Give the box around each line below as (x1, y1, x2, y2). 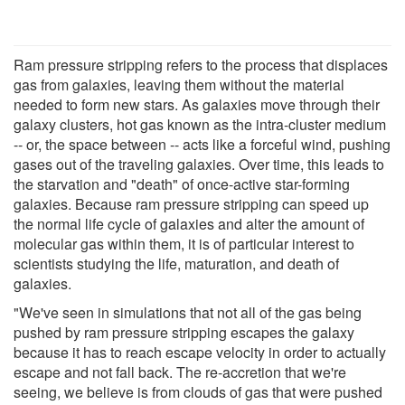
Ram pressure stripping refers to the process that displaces (14, 53, 388, 75)
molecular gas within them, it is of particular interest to (14, 232, 354, 254)
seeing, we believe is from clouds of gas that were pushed (14, 381, 382, 402)
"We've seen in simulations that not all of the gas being (14, 301, 362, 323)
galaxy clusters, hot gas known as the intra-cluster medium (14, 113, 386, 135)
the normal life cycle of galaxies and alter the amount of (14, 212, 364, 234)
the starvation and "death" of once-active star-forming (14, 173, 350, 194)
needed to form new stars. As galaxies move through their (14, 93, 380, 115)
